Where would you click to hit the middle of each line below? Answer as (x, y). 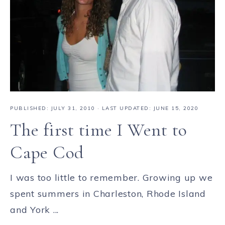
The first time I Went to (99, 130)
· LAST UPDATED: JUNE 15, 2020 (147, 108)
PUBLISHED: (31, 108)
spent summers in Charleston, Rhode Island (108, 194)
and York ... (34, 210)
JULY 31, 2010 (73, 108)
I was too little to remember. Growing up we (111, 178)
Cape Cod (47, 153)
